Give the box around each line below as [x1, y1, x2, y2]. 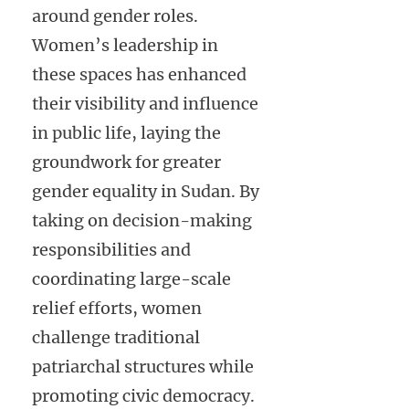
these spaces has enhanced [32, 64, 246, 86]
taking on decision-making [32, 210, 252, 232]
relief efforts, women [32, 298, 202, 320]
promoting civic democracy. [32, 385, 255, 407]
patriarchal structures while [32, 356, 254, 378]
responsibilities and [32, 239, 191, 261]
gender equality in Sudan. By [32, 181, 259, 203]
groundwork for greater [32, 152, 221, 173]
